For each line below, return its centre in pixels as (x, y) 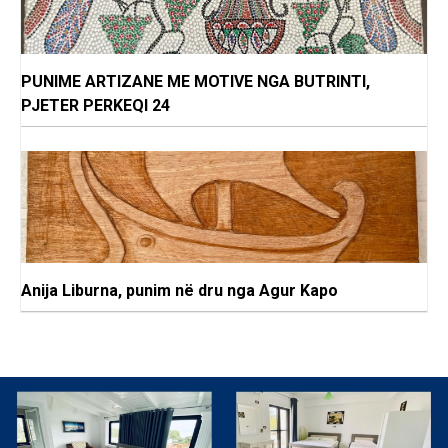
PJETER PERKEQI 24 (95, 106)
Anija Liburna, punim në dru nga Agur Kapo (179, 291)
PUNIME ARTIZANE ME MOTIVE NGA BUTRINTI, (195, 82)
